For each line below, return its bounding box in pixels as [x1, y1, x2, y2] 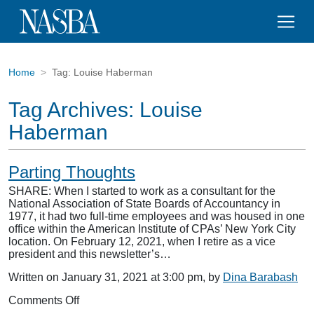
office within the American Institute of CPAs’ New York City [8, 223, 296, 235]
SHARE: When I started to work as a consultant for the [8, 185, 275, 197]
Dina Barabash [223, 271, 298, 283]
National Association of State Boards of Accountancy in [8, 198, 280, 210]
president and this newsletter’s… [8, 248, 171, 260]
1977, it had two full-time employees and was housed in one [8, 210, 305, 222]
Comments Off [8, 294, 79, 306]
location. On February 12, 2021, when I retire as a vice [8, 235, 275, 247]
